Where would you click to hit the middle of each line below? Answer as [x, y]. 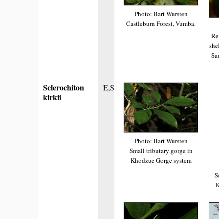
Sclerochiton [64, 88]
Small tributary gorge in [161, 150]
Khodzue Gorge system [161, 160]
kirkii [52, 97]
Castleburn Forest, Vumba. [161, 23]
